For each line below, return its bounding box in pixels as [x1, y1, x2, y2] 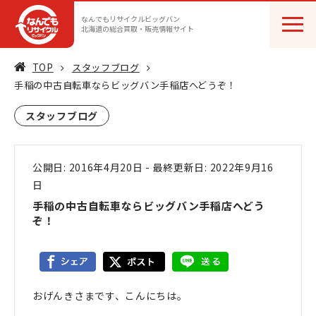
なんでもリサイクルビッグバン [81, 13, 180, 24]
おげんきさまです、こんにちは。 [32, 288, 188, 303]
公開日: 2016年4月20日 [32, 160, 146, 174]
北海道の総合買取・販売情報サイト [81, 23, 194, 34]
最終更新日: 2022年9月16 [152, 160, 274, 174]
